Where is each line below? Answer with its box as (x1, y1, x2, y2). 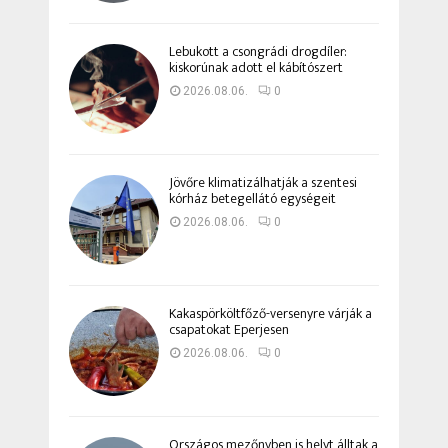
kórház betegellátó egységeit (169, 187, 336, 211)
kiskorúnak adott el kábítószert (169, 56, 343, 80)
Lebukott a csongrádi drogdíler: (169, 40, 347, 64)
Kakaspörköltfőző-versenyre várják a (169, 302, 372, 326)
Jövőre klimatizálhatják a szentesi (169, 171, 357, 195)
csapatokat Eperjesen (169, 318, 289, 342)
